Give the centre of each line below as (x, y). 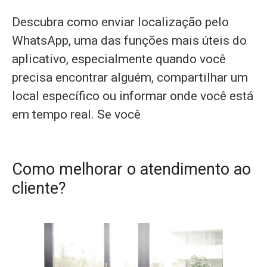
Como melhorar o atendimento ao (131, 169)
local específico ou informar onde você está (133, 96)
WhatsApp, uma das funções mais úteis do (129, 41)
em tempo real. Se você (76, 114)
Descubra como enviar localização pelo (120, 22)
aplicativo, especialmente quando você (119, 59)
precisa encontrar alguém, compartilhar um (130, 77)
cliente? (39, 188)
